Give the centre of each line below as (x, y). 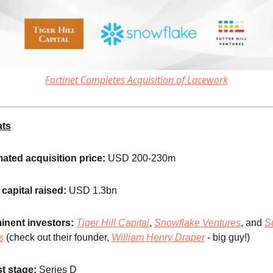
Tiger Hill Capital (113, 223)
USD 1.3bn (92, 191)
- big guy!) (227, 238)
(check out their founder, (58, 238)
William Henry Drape (157, 238)
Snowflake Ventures (197, 223)
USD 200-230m (140, 158)
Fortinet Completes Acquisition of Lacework (136, 80)
